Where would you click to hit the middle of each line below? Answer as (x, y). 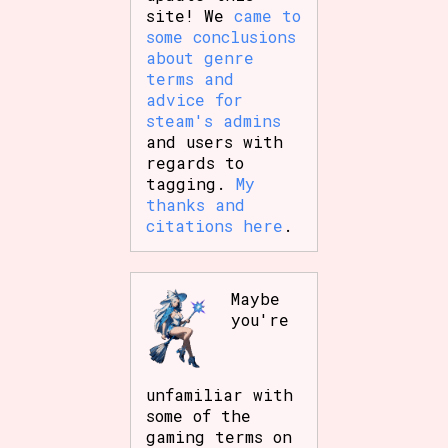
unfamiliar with (220, 394)
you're (260, 319)
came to (268, 15)
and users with (215, 141)
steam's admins (214, 120)
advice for (195, 99)
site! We (190, 15)
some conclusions (221, 36)
